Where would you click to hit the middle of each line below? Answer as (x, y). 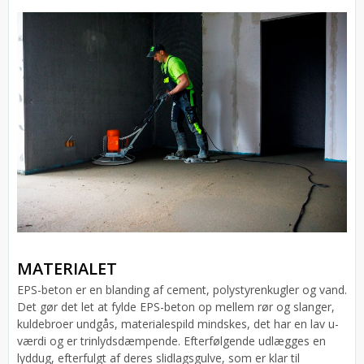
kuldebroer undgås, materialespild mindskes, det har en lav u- (178, 323)
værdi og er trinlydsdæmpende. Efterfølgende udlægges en (171, 340)
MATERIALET (67, 268)
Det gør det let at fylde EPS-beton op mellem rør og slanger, (176, 306)
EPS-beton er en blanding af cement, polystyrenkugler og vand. (182, 289)
